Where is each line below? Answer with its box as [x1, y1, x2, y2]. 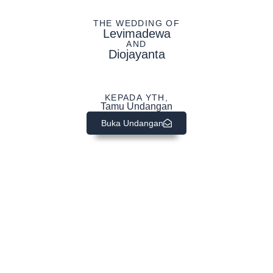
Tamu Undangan [100, 101, 172, 112]
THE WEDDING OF [93, 18, 180, 29]
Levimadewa [102, 27, 171, 41]
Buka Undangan [101, 118, 163, 129]
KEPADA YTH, [104, 93, 169, 103]
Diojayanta [108, 48, 165, 62]
